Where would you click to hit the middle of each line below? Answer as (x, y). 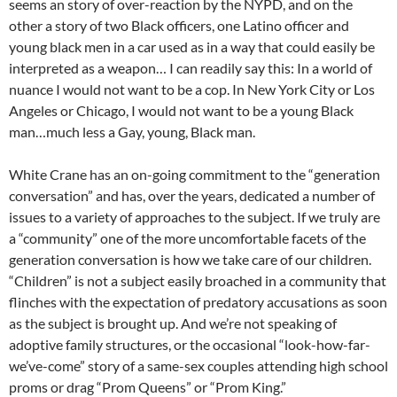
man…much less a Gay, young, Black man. (132, 132)
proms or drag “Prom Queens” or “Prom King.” (148, 387)
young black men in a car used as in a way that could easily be (192, 47)
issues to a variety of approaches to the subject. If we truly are (195, 217)
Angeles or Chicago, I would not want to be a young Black (181, 110)
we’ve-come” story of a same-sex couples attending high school (198, 366)
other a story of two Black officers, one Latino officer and (179, 25)
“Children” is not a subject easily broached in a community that (198, 280)
